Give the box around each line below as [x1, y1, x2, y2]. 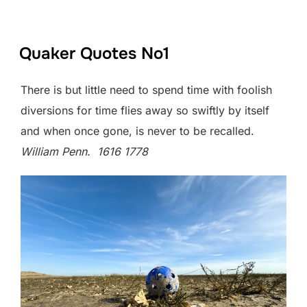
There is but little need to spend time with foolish [21, 82, 272, 97]
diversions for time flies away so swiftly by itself [21, 103, 269, 117]
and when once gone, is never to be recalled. [21, 123, 254, 138]
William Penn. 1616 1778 [21, 144, 148, 158]
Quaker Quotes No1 [19, 42, 169, 64]
